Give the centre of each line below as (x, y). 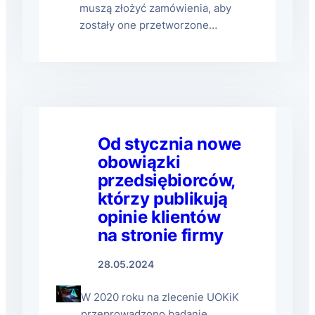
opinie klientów (159, 217)
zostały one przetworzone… (148, 25)
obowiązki (139, 162)
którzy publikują (162, 199)
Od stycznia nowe (169, 144)
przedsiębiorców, (166, 180)
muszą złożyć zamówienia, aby (155, 8)
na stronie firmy (160, 235)
